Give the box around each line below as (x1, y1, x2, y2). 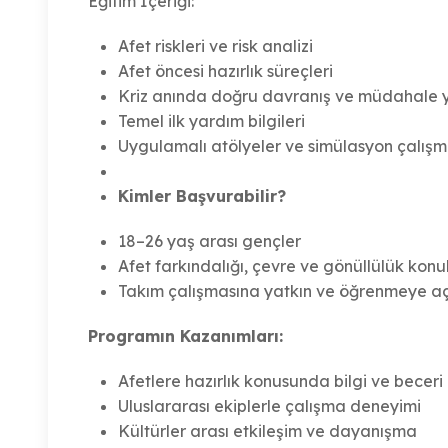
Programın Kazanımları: (88, 326, 283, 347)
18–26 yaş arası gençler (118, 231, 301, 252)
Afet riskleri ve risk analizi (118, 36, 313, 57)
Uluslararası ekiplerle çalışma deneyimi (118, 396, 421, 417)
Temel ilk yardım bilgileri (118, 111, 305, 132)
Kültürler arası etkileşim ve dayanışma (118, 421, 417, 442)
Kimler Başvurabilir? (118, 186, 286, 207)
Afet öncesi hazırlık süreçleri (118, 61, 333, 82)
